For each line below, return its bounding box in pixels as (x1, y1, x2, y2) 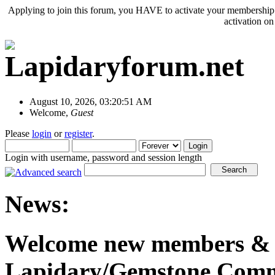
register (64, 128, 92, 139)
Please (5, 128, 32, 139)
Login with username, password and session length (5, 152, 202, 163)
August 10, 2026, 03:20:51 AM (29, 96, 152, 107)
